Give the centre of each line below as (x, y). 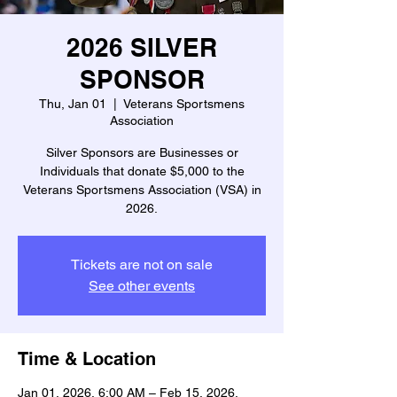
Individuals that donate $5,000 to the (142, 171)
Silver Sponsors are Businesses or (142, 152)
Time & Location (87, 358)
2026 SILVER (142, 47)
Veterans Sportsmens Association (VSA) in (142, 189)
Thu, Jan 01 (73, 103)
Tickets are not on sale (142, 264)
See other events (142, 285)
